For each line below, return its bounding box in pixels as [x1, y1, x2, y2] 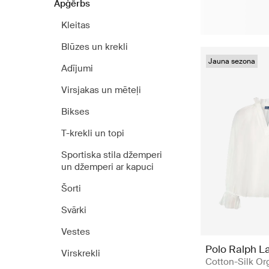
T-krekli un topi [61, 127, 124, 139]
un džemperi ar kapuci [61, 161, 154, 173]
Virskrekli [61, 247, 100, 259]
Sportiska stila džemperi [61, 149, 162, 161]
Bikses [61, 106, 89, 118]
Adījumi [61, 62, 93, 74]
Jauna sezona [208, 56, 255, 66]
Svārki [61, 204, 86, 216]
